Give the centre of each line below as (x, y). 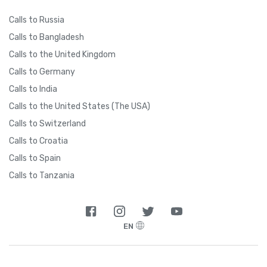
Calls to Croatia (38, 141)
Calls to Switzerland (47, 123)
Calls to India (33, 89)
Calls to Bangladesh (46, 37)
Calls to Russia (37, 20)
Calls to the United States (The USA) (80, 106)
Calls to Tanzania (42, 175)
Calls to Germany (42, 72)
